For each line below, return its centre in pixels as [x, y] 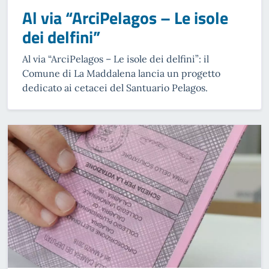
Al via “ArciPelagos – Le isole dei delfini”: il [116, 59]
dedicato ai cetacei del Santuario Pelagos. [115, 88]
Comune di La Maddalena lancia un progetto [121, 74]
